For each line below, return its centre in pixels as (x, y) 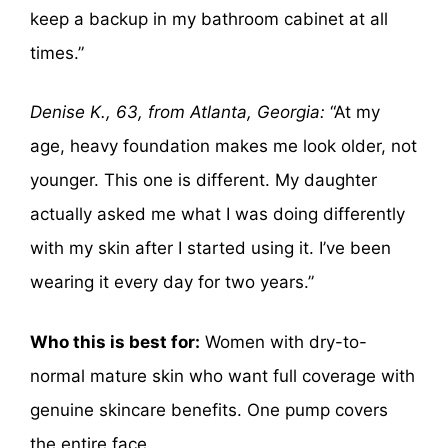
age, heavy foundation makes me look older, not (223, 146)
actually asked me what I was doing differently (217, 214)
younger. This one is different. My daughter (203, 180)
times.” (57, 52)
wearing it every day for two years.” (172, 282)
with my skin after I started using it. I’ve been (210, 248)
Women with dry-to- (283, 341)
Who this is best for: (115, 341)
